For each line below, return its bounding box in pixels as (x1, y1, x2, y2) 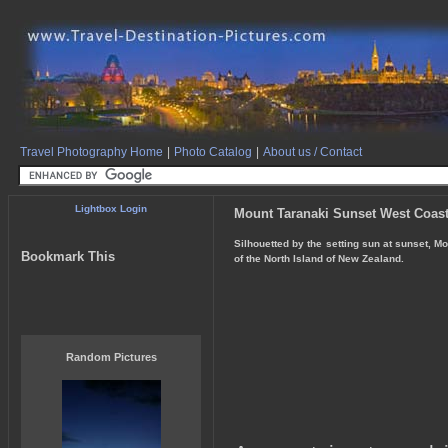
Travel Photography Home (20, 145, 163, 159)
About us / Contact (263, 145, 362, 159)
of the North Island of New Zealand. (234, 253, 404, 264)
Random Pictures (65, 351, 157, 363)
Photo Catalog (174, 145, 252, 159)
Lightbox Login (75, 203, 147, 214)
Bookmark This (21, 249, 115, 264)
